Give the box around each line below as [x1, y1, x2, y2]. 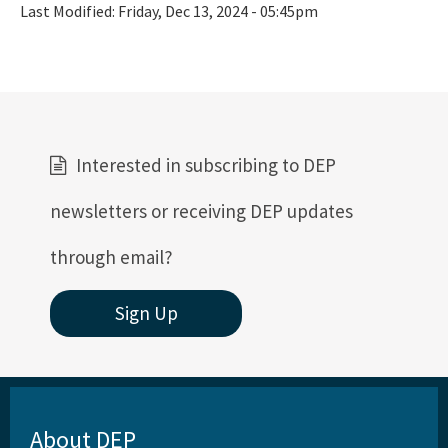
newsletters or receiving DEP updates [50, 199, 353, 224]
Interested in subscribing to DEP [76, 153, 336, 178]
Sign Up [114, 301, 178, 326]
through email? [50, 245, 173, 270]
